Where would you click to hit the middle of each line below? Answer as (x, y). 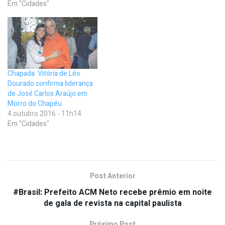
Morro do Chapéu (35, 103)
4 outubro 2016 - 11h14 (44, 114)
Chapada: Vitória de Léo (44, 73)
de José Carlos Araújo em (47, 93)
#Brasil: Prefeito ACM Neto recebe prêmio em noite (113, 192)
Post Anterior (113, 176)
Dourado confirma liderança (50, 83)
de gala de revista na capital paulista (113, 203)
